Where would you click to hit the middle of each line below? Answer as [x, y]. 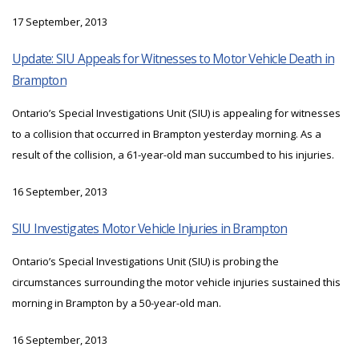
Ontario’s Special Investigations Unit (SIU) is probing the [145, 262]
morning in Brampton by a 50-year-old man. [117, 303]
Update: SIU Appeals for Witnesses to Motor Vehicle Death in [173, 59]
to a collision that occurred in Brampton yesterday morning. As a [167, 134]
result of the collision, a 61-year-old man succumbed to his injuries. [173, 155]
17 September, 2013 [60, 22]
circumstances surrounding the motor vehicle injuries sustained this [176, 282]
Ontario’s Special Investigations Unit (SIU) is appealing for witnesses [176, 113]
